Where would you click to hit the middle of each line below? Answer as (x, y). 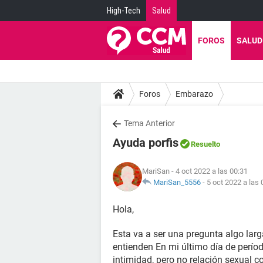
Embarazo (194, 94)
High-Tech (124, 11)
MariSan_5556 (177, 182)
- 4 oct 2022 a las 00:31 (209, 171)
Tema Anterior (149, 123)
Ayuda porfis (146, 143)
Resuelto (205, 144)
